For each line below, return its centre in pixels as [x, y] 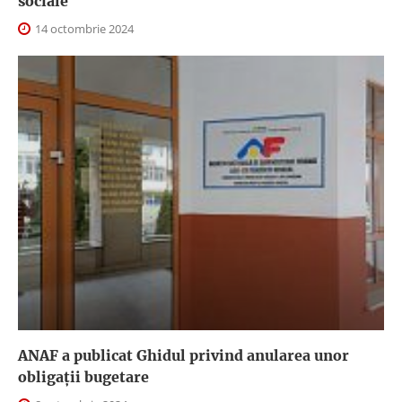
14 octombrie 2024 [83, 28]
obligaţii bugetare [83, 376]
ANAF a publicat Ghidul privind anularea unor [184, 355]
